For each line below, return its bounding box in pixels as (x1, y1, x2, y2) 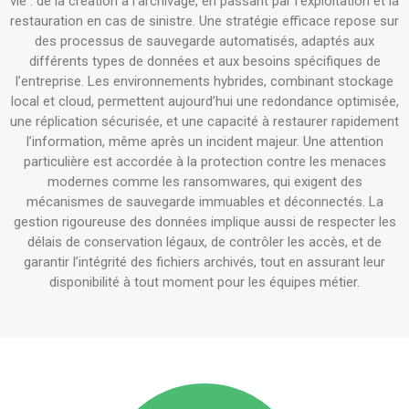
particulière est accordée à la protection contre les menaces (23, 153, 386, 170)
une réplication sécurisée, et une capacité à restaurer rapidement (10, 113, 399, 130)
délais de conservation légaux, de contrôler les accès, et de (27, 234, 382, 250)
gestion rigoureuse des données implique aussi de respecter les (13, 214, 396, 230)
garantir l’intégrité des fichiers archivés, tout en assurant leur (24, 254, 385, 270)
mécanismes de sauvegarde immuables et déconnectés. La (26, 194, 383, 210)
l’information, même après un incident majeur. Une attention (26, 133, 383, 150)
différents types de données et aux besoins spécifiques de (28, 53, 381, 69)
